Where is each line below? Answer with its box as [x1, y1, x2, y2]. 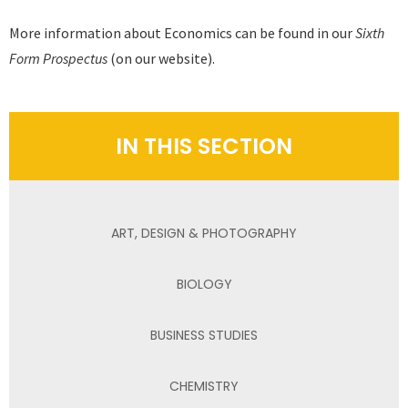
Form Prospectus [9, 49, 107, 68]
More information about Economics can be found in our [9, 24, 355, 43]
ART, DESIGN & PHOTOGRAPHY [111, 223, 297, 242]
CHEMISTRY [169, 376, 239, 395]
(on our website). [107, 49, 215, 68]
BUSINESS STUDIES [150, 325, 258, 344]
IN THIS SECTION [116, 131, 292, 162]
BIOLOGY [176, 274, 232, 293]
